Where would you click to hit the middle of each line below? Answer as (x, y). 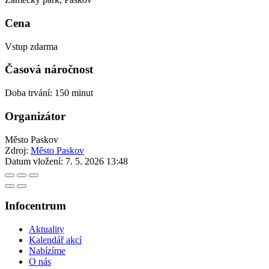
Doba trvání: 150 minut (49, 93)
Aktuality (47, 229)
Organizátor (35, 116)
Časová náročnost (49, 70)
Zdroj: (18, 150)
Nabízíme (47, 250)
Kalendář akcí (55, 240)
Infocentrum (35, 206)
